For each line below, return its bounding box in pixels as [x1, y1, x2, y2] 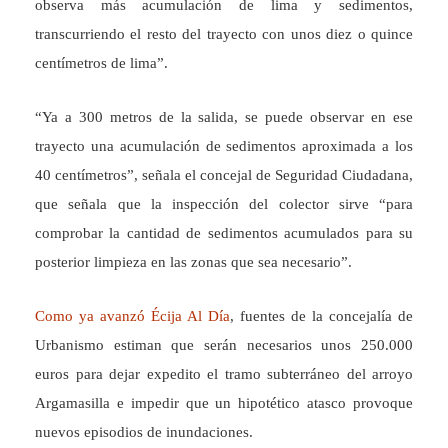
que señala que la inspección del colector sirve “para [35, 196, 413, 212]
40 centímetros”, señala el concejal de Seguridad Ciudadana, [35, 167, 413, 183]
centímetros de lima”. [35, 55, 168, 71]
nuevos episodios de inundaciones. [35, 424, 253, 440]
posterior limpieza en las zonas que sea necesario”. [35, 254, 352, 270]
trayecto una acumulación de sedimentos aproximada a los [35, 138, 413, 154]
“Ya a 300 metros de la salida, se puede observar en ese [35, 109, 413, 125]
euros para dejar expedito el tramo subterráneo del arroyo [35, 366, 413, 382]
